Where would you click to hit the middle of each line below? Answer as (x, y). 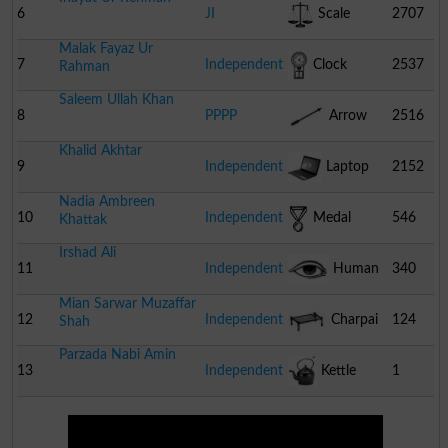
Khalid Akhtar (100, 150)
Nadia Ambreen (106, 201)
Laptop (346, 166)
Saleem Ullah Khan (116, 99)
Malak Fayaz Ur (105, 48)
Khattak (82, 219)
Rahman (84, 66)
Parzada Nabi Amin (117, 354)
